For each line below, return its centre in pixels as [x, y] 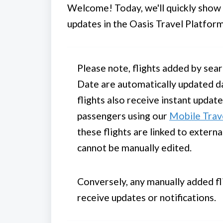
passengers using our [123, 116]
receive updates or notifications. [147, 198]
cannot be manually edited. [134, 148]
